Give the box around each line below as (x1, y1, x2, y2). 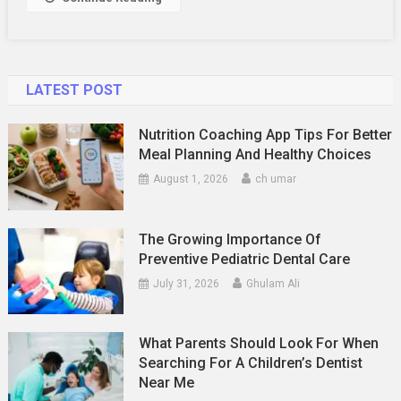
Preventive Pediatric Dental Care (139, 250, 351, 268)
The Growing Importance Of (139, 230, 322, 248)
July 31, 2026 (153, 277, 220, 290)
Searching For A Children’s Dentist (139, 354, 363, 372)
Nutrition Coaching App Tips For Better (139, 125, 393, 143)
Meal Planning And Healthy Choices (139, 145, 372, 163)
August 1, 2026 (153, 172, 229, 185)
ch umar (255, 172, 297, 185)
